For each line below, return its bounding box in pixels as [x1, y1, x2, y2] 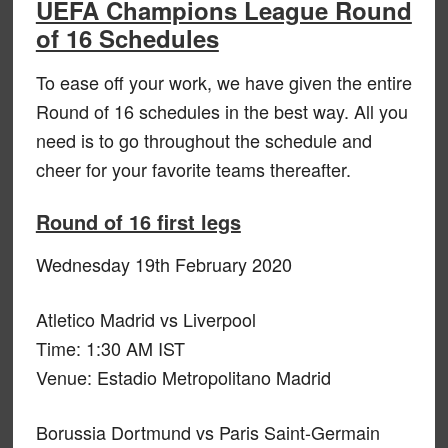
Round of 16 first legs [35, 206, 241, 236]
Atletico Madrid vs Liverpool [35, 305, 256, 332]
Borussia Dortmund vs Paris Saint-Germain [35, 418, 380, 445]
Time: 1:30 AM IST [35, 334, 185, 361]
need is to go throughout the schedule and [35, 126, 372, 153]
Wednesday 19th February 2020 [35, 250, 292, 277]
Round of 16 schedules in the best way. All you [35, 97, 408, 124]
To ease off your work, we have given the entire [35, 68, 412, 95]
